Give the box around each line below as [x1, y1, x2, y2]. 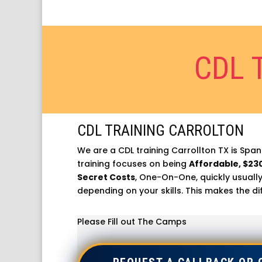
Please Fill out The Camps [77, 215, 187, 227]
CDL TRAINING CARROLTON [77, 122, 244, 139]
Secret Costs [77, 171, 135, 183]
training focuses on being [77, 158, 189, 170]
